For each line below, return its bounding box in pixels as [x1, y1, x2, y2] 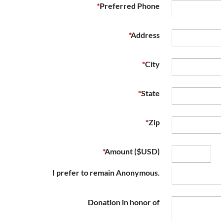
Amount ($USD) [104, 147, 160, 156]
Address [131, 30, 160, 39]
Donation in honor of [88, 197, 160, 207]
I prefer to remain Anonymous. [52, 168, 160, 177]
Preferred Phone [100, 1, 160, 10]
